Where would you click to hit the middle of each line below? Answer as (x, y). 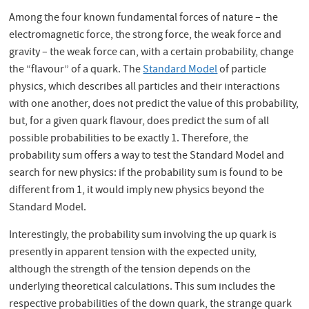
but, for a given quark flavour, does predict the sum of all (139, 122)
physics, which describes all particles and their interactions (145, 87)
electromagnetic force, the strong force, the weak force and (146, 36)
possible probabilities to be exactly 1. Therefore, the (129, 139)
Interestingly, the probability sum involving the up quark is (143, 236)
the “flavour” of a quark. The (76, 70)
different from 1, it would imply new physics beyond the (137, 191)
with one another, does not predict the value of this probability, (154, 104)
